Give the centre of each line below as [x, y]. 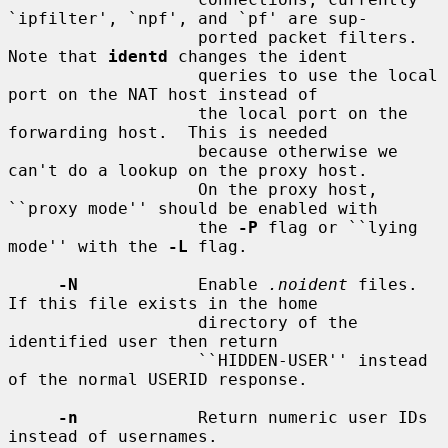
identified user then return [143, 341]
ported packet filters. [103, 37]
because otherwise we [103, 151]
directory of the [103, 322]
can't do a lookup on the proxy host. [188, 170]
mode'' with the [88, 246]
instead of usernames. [113, 436]
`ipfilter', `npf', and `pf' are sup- [188, 18]
